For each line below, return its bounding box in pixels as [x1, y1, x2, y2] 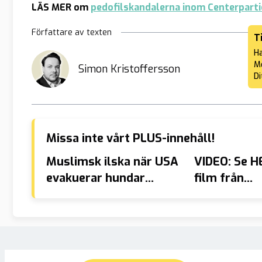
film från [194, 170, 244, 186]
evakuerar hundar [46, 170, 145, 186]
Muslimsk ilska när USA [46, 153, 178, 170]
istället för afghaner [46, 186, 161, 202]
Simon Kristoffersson [78, 61, 180, 76]
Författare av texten [32, 26, 112, 38]
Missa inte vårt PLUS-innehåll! [46, 130, 215, 146]
